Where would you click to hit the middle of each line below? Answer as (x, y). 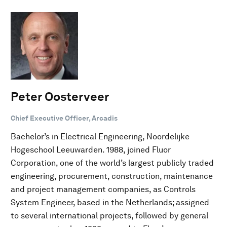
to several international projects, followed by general (109, 215)
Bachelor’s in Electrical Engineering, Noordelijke (100, 136)
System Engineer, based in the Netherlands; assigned (110, 202)
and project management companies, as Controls (103, 189)
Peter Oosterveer (60, 96)
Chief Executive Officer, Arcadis (64, 118)
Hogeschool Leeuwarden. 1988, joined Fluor (91, 149)
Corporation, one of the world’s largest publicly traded (112, 163)
